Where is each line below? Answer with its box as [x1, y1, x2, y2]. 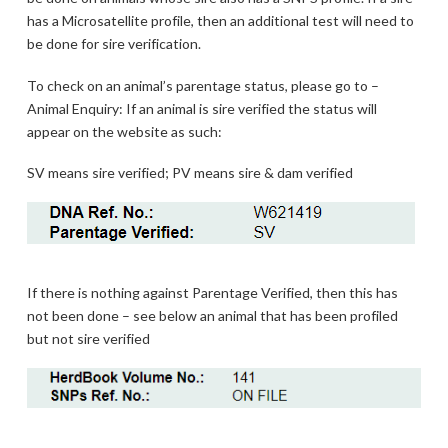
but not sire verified [26, 330, 150, 347]
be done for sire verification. [26, 35, 201, 53]
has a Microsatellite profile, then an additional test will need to [26, 12, 414, 30]
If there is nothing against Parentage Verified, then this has [26, 284, 398, 301]
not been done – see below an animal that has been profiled [26, 307, 398, 324]
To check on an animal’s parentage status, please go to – [26, 76, 379, 94]
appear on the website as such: [26, 122, 222, 140]
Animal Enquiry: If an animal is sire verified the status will [26, 99, 377, 117]
